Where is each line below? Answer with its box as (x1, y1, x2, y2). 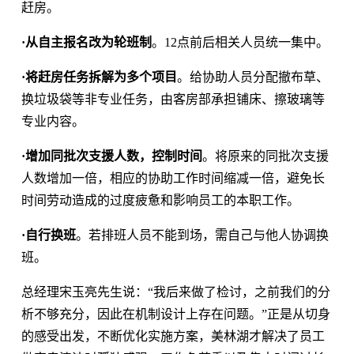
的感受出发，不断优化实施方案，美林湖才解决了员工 (21, 329, 325, 343)
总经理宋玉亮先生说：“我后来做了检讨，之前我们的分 (21, 284, 330, 299)
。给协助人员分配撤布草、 (176, 70, 329, 84)
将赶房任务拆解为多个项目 (24, 70, 177, 84)
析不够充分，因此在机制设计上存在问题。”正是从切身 (21, 307, 330, 321)
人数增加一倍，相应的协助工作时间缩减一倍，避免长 (21, 171, 325, 185)
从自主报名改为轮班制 (24, 35, 152, 49)
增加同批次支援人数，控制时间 (24, 149, 202, 163)
